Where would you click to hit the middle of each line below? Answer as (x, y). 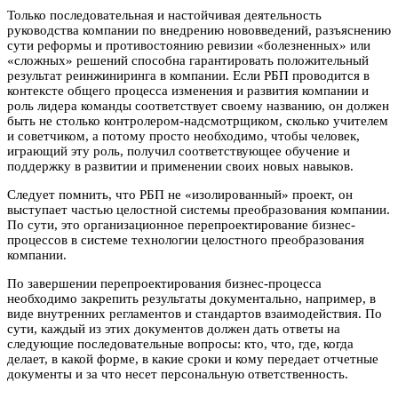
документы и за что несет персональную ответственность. (178, 374)
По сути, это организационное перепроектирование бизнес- (181, 225)
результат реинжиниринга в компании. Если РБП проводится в (188, 76)
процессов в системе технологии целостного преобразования (186, 240)
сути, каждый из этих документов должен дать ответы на (174, 329)
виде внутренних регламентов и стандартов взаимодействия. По (195, 314)
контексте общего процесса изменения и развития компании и (188, 91)
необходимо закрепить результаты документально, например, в (191, 299)
